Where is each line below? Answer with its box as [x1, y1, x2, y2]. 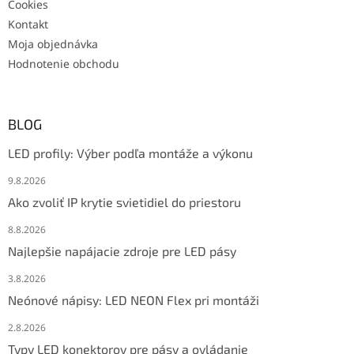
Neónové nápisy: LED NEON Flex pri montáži [8, 292, 259, 307]
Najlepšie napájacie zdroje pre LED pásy [8, 243, 236, 258]
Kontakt [8, 16, 48, 32]
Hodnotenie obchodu [8, 55, 119, 71]
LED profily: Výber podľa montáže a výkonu [8, 145, 253, 160]
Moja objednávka [8, 36, 98, 51]
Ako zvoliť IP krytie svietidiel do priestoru [8, 194, 241, 209]
